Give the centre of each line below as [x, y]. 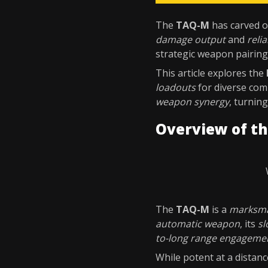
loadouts [176, 87]
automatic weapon [198, 224]
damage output [191, 39]
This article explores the [211, 73]
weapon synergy [192, 102]
